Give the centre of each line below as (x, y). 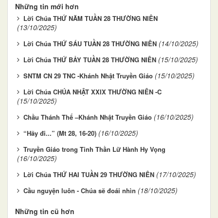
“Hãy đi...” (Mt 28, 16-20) (60, 133)
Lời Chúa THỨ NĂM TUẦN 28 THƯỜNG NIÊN (91, 18)
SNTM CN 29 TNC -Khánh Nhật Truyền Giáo (88, 75)
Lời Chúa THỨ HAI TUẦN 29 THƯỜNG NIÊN (89, 174)
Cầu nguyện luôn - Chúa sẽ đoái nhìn (80, 190)
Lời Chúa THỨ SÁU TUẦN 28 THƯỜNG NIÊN (90, 43)
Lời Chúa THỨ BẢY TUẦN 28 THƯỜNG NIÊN (90, 59)
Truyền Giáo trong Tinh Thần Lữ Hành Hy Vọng (94, 149)
